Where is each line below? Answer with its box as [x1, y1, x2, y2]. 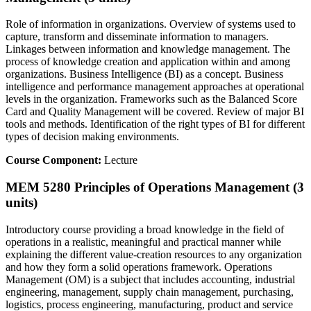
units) [6, 195, 37, 210]
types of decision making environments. [6, 131, 179, 143]
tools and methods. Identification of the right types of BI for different [6, 118, 305, 131]
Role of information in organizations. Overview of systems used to [6, 18, 296, 31]
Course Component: [6, 154, 104, 167]
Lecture [104, 154, 137, 167]
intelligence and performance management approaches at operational [6, 81, 304, 93]
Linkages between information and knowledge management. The [6, 43, 290, 56]
